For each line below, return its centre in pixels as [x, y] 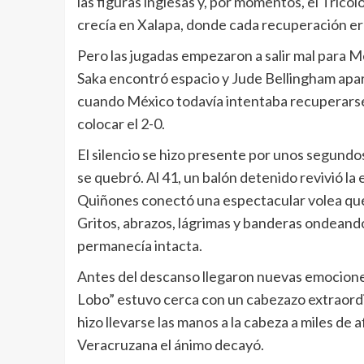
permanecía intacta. [139, 246]
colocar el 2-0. [121, 124]
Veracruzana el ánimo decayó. [170, 345]
